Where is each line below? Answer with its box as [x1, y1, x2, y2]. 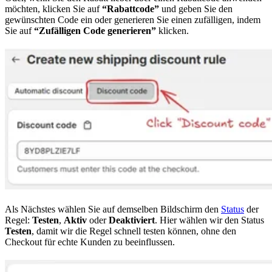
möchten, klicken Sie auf [5, 3, 102, 14]
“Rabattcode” [102, 3, 159, 14]
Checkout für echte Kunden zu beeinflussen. [5, 236, 175, 247]
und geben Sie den [159, 3, 233, 14]
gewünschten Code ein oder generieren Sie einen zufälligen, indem [5, 14, 260, 25]
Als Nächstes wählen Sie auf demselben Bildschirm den [5, 203, 221, 214]
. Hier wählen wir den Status [155, 214, 264, 225]
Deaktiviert [109, 214, 155, 225]
